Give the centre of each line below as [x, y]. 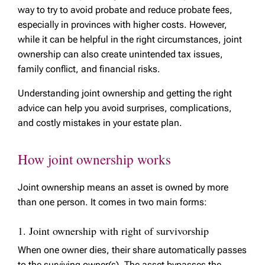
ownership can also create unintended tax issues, [120, 54]
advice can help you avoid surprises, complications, [125, 108]
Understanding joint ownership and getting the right [125, 93]
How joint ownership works [94, 160]
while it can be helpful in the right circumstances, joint [130, 40]
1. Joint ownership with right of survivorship [113, 231]
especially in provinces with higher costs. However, [122, 25]
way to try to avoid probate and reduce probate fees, [125, 10]
